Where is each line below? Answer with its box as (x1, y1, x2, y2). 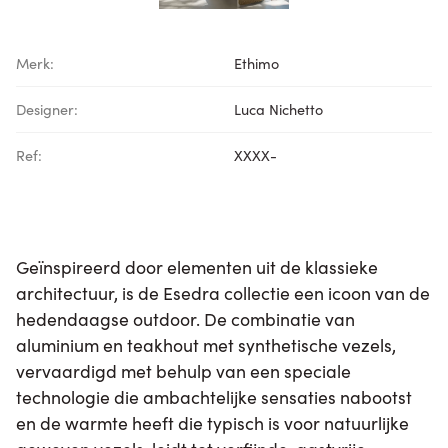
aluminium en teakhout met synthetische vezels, (16, 331, 396, 357)
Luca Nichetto (234, 98, 323, 119)
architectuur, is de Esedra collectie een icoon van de (16, 279, 430, 305)
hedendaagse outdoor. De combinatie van (16, 305, 355, 331)
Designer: (16, 98, 78, 119)
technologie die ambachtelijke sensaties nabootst (16, 383, 412, 409)
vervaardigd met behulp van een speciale (16, 357, 351, 383)
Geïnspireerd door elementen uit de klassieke (16, 253, 378, 279)
